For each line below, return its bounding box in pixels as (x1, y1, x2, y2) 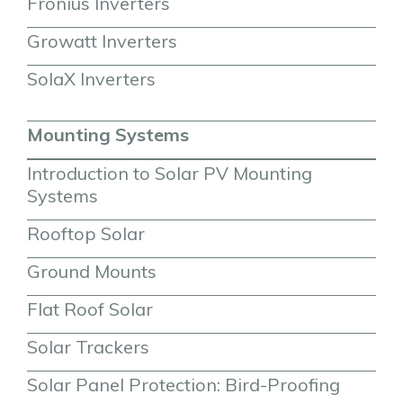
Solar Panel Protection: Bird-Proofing (27, 373, 340, 397)
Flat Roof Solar (27, 298, 153, 321)
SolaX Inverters (27, 67, 156, 91)
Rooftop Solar (27, 222, 145, 246)
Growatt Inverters (27, 30, 177, 53)
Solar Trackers (27, 336, 149, 359)
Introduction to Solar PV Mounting (27, 162, 312, 185)
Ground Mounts (27, 260, 157, 283)
